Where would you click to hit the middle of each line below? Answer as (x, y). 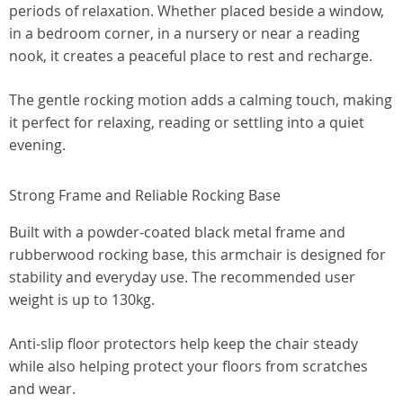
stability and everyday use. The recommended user (182, 277)
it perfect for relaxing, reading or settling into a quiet (187, 122)
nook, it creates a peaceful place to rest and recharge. (191, 56)
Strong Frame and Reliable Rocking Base (145, 195)
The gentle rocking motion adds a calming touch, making (201, 100)
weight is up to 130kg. (82, 300)
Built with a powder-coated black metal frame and (177, 232)
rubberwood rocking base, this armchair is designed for (197, 255)
